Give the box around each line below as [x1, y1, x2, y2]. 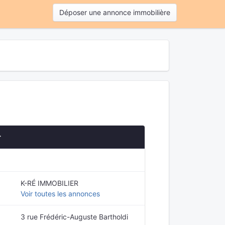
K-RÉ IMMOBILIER [21, 179, 78, 187]
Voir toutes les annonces [21, 189, 100, 198]
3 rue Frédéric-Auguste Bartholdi [21, 212, 128, 221]
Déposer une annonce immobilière [59, 8, 170, 17]
